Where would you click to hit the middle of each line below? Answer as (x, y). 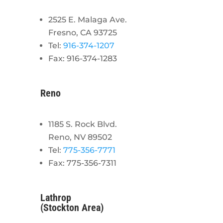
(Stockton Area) (72, 208)
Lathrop (56, 198)
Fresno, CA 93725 (82, 33)
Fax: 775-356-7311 (82, 163)
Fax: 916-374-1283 (82, 58)
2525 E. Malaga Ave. (87, 20)
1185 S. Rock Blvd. (82, 124)
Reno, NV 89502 (80, 137)
